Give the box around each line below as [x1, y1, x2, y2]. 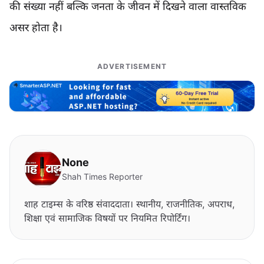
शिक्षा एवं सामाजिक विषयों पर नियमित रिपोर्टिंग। [24, 212, 190, 224]
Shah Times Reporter [62, 171, 143, 181]
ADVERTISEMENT [97, 62, 167, 71]
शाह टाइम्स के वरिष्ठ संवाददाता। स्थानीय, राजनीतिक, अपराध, [24, 197, 235, 210]
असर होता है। [9, 21, 62, 34]
